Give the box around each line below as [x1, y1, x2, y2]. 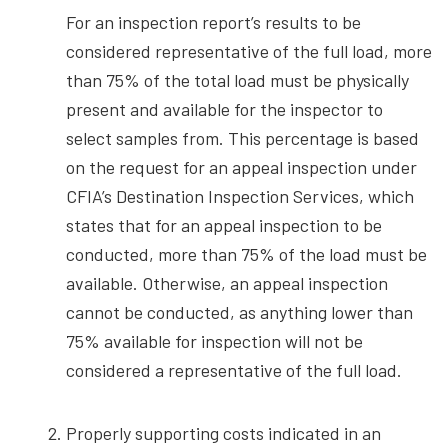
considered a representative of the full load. [66, 359, 402, 382]
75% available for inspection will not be [66, 330, 363, 353]
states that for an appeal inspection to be [66, 214, 382, 237]
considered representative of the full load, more [66, 40, 432, 63]
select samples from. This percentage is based [66, 127, 419, 150]
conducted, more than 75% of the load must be [66, 243, 427, 266]
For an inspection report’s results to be [66, 11, 361, 34]
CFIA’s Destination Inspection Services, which [66, 185, 414, 208]
